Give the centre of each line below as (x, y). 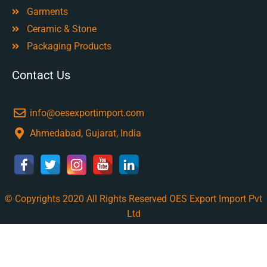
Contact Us (41, 75)
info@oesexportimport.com (87, 113)
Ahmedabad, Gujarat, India (86, 133)
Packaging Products (69, 46)
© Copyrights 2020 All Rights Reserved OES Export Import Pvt (133, 199)
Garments (47, 12)
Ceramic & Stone (61, 29)
